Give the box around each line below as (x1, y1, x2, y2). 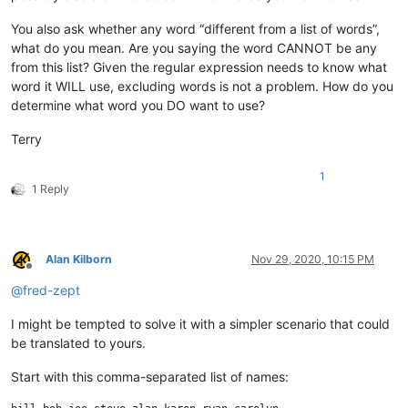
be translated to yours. (11, 335, 146, 352)
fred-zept (23, 282, 80, 299)
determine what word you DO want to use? (11, 97, 265, 114)
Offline (28, 265, 62, 280)
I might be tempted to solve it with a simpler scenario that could (11, 316, 390, 332)
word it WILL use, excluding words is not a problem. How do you (11, 78, 393, 95)
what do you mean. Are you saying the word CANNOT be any (11, 40, 377, 56)
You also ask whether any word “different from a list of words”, (11, 21, 380, 37)
